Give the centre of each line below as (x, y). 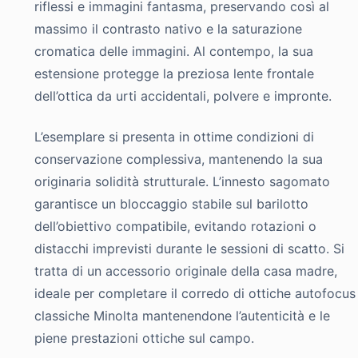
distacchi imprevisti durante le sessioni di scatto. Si (190, 248)
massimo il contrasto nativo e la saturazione (169, 29)
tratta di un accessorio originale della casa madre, (186, 270)
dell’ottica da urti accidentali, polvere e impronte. (183, 96)
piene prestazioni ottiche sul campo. (145, 338)
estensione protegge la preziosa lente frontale (175, 74)
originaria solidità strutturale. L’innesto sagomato (183, 181)
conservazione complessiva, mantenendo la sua (179, 159)
